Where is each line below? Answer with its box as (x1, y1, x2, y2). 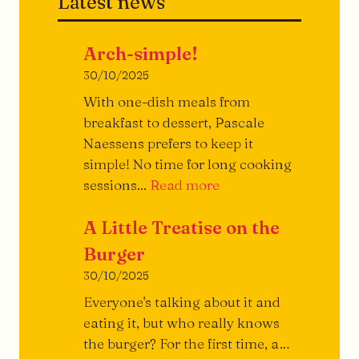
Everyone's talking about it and (83, 292, 280, 310)
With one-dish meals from (83, 93, 250, 111)
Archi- (219, 175, 260, 193)
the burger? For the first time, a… (83, 334, 290, 352)
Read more (150, 176, 220, 194)
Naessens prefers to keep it (83, 135, 253, 152)
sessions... (83, 176, 150, 194)
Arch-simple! (83, 42, 198, 66)
